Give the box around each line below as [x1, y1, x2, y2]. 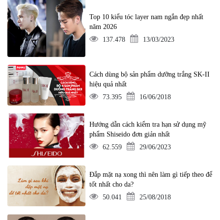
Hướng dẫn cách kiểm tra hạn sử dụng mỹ [89, 121, 207, 129]
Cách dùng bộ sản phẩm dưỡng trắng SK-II [89, 70, 210, 78]
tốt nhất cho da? [89, 181, 134, 189]
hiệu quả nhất [89, 80, 127, 88]
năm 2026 [89, 23, 117, 30]
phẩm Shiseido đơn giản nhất [89, 131, 170, 138]
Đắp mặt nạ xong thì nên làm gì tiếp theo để [89, 171, 213, 179]
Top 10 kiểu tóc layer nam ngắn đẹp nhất [89, 13, 204, 21]
